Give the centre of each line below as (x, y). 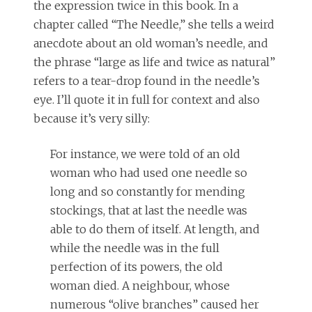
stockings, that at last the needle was (149, 211)
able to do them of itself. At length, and (155, 229)
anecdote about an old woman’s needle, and (151, 44)
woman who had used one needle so (149, 173)
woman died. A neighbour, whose (140, 286)
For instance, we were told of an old (145, 154)
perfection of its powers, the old (136, 267)
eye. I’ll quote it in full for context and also (147, 100)
